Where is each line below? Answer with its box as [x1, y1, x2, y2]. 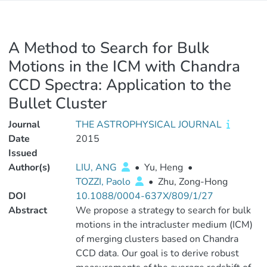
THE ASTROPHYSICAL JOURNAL [75, 118, 224, 131]
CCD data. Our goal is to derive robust [75, 247, 239, 260]
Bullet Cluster [8, 93, 107, 114]
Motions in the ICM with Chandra [8, 56, 240, 77]
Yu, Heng [144, 161, 183, 174]
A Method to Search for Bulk [8, 38, 209, 58]
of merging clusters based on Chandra [75, 232, 238, 246]
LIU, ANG [75, 161, 119, 174]
